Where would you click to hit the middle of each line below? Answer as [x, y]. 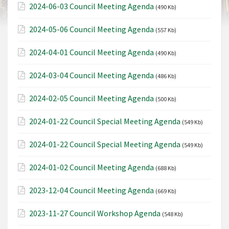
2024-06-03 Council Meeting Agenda [91, 6]
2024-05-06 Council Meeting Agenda [91, 29]
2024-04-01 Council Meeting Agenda [91, 52]
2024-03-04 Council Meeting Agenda [91, 75]
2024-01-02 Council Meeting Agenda [91, 167]
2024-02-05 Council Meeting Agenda [91, 98]
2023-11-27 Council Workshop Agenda [95, 213]
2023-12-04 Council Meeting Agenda [91, 190]
